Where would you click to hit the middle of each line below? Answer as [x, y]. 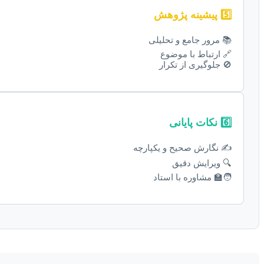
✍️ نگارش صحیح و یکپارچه [182, 147]
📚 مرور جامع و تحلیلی [190, 40]
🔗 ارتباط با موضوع [196, 54]
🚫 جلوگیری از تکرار [195, 65]
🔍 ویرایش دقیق [202, 163]
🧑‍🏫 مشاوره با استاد [192, 177]
